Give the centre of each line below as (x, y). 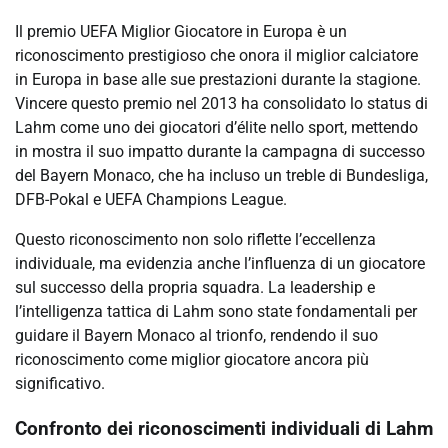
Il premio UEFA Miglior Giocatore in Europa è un (181, 32)
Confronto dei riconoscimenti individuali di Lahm (224, 428)
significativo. (60, 384)
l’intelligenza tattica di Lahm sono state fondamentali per (216, 312)
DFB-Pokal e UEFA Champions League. (151, 200)
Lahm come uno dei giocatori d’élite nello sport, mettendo (216, 128)
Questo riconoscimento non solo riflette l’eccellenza (195, 240)
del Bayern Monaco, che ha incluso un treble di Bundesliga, (221, 176)
